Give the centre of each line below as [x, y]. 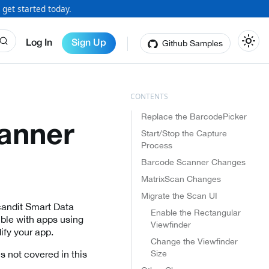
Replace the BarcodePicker [194, 116]
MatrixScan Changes [181, 179]
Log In [39, 43]
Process [156, 145]
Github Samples [192, 43]
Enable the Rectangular [195, 213]
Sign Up [89, 43]
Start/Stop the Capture [184, 133]
